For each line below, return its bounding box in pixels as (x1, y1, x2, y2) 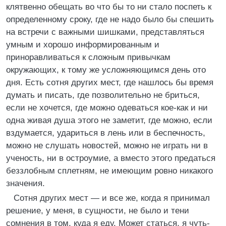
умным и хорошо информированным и (6, 40, 159, 49)
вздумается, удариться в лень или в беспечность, (6, 128, 205, 138)
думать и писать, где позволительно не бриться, (6, 90, 200, 100)
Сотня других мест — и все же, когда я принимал (14, 193, 210, 203)
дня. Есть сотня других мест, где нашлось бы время (6, 78, 213, 87)
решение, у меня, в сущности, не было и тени (6, 206, 189, 215)
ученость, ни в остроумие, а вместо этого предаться (6, 153, 215, 163)
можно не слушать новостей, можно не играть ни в (6, 141, 208, 150)
